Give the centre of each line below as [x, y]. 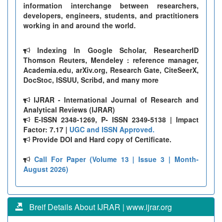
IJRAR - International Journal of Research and [114, 99]
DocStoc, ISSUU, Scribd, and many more [91, 80]
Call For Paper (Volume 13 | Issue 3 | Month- [116, 159]
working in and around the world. [80, 25]
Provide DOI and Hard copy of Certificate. [101, 139]
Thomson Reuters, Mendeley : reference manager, [111, 60]
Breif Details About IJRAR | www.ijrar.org [98, 207]
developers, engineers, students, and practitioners [111, 15]
